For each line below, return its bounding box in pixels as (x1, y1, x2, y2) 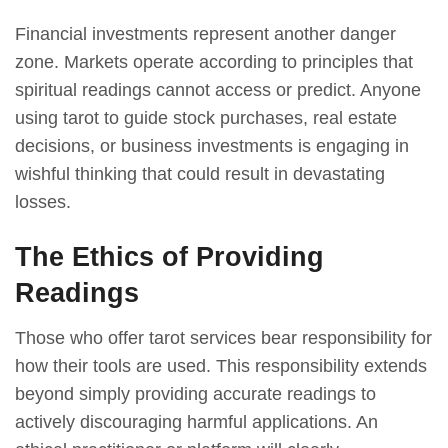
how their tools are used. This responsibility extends (15, 356, 427, 377)
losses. (15, 192, 71, 213)
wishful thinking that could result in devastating (15, 164, 385, 185)
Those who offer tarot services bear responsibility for (15, 328, 432, 349)
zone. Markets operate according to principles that (15, 52, 413, 73)
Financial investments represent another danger (15, 24, 396, 45)
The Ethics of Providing (15, 240, 324, 272)
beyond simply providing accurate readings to (15, 384, 376, 405)
